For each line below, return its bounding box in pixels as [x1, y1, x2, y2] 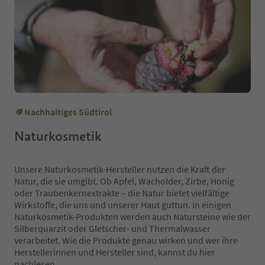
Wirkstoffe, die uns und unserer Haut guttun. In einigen [14, 198, 231, 211]
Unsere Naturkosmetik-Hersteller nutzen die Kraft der [14, 163, 225, 175]
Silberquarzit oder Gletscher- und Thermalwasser [14, 222, 211, 234]
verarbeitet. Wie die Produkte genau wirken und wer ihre [14, 234, 238, 246]
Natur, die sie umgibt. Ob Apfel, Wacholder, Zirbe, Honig [14, 174, 234, 187]
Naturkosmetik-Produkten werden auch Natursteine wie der [14, 210, 251, 222]
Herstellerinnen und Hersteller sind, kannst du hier [14, 245, 215, 258]
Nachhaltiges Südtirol [24, 105, 112, 118]
